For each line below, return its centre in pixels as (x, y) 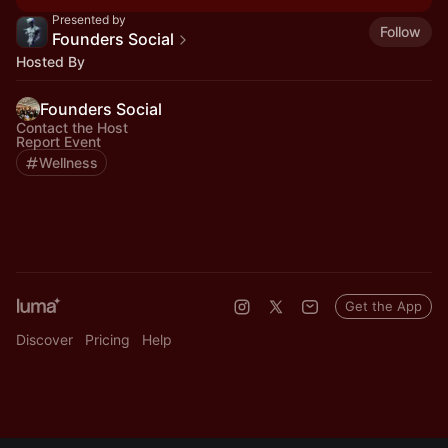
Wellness (68, 162)
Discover (44, 339)
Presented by (89, 19)
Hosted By (50, 61)
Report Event (58, 141)
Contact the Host (72, 127)
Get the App (383, 306)
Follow (400, 31)
